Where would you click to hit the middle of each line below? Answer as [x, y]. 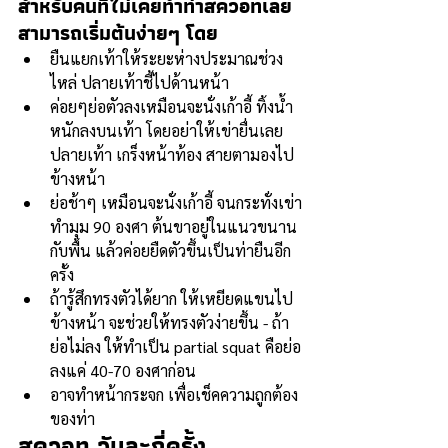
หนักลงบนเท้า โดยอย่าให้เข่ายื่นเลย [166, 130]
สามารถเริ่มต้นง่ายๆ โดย [118, 33]
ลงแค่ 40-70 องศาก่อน [125, 370]
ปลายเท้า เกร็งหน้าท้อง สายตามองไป [172, 154]
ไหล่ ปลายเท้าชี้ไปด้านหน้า [141, 82]
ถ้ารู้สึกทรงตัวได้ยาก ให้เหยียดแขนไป [171, 298]
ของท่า [74, 418]
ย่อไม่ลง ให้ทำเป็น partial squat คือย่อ [175, 346]
